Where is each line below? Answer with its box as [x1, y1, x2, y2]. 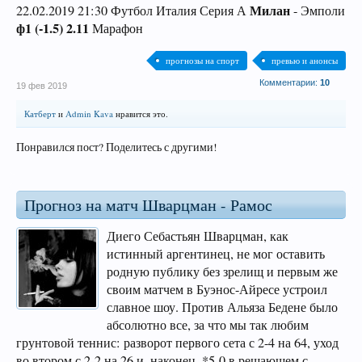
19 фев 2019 [16, 81, 67, 90]
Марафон [89, 19, 143, 37]
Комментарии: [259, 78, 320, 87]
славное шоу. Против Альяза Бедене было [107, 298, 338, 316]
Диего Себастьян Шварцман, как [107, 227, 288, 245]
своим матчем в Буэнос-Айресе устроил [107, 280, 327, 298]
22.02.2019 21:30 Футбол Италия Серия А [16, 2, 250, 19]
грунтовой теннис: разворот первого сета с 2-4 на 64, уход [16, 334, 339, 351]
